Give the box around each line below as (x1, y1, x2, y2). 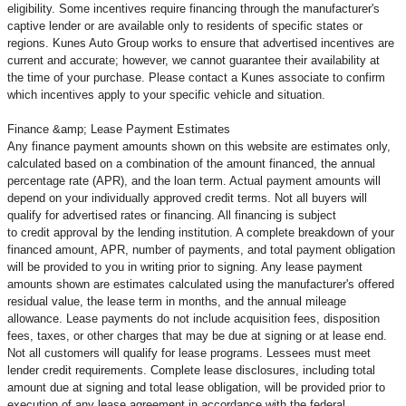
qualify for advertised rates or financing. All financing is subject (7, 208, 336, 223)
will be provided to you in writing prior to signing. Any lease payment (7, 260, 362, 275)
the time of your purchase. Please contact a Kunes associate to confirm (7, 71, 385, 85)
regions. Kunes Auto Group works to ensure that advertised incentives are (7, 36, 394, 51)
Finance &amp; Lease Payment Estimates (7, 122, 230, 137)
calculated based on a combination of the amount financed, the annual (7, 157, 375, 171)
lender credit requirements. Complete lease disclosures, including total (7, 363, 375, 378)
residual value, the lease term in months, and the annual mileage (7, 295, 346, 309)
